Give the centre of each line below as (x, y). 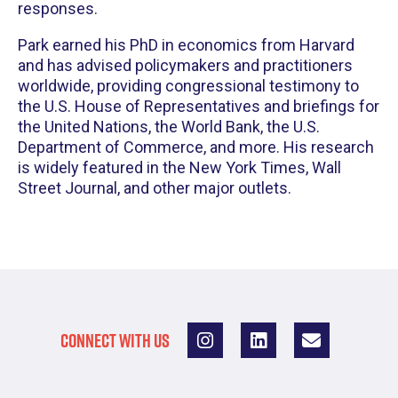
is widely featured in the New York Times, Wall (179, 167)
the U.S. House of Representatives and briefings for (199, 106)
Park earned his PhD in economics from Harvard (186, 45)
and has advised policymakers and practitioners (185, 65)
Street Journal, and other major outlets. (155, 188)
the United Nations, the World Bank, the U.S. (169, 127)
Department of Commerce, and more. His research (196, 147)
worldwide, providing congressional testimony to (188, 86)
